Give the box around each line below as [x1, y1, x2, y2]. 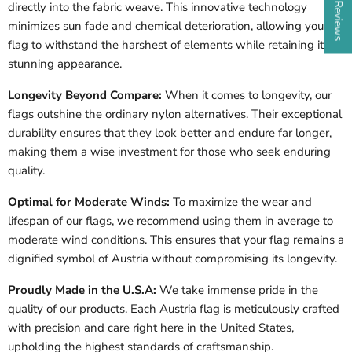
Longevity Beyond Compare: [8, 87, 162, 104]
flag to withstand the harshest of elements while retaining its [8, 37, 329, 53]
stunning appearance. [8, 56, 122, 72]
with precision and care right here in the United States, [8, 320, 294, 336]
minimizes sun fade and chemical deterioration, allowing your [8, 18, 328, 35]
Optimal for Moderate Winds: [8, 194, 170, 211]
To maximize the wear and [170, 194, 312, 211]
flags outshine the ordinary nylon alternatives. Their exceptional [8, 106, 342, 123]
